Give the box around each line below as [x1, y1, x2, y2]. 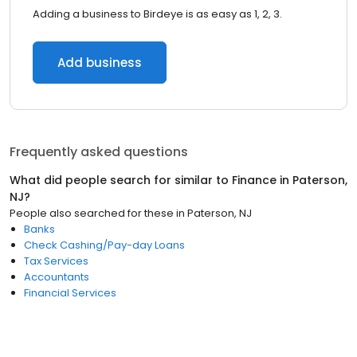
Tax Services [24, 253, 88, 269]
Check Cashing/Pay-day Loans [24, 237, 185, 253]
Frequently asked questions [10, 143, 188, 161]
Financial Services [24, 285, 116, 300]
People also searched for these [10, 206, 174, 221]
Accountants [24, 269, 89, 284]
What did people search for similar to [10, 172, 232, 188]
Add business [57, 54, 142, 71]
